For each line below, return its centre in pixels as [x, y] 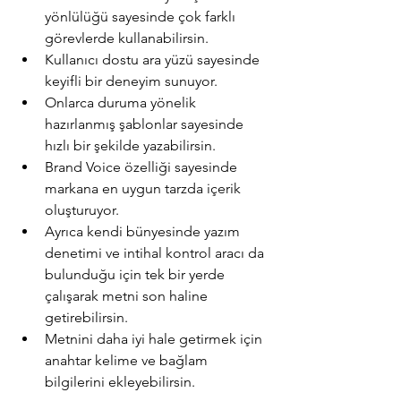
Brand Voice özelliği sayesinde [143, 166]
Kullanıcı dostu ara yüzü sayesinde [154, 59]
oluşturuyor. [82, 209]
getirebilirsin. [86, 317]
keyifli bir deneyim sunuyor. [131, 81]
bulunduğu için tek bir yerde [137, 274]
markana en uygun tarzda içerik [145, 188]
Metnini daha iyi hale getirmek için [155, 338]
